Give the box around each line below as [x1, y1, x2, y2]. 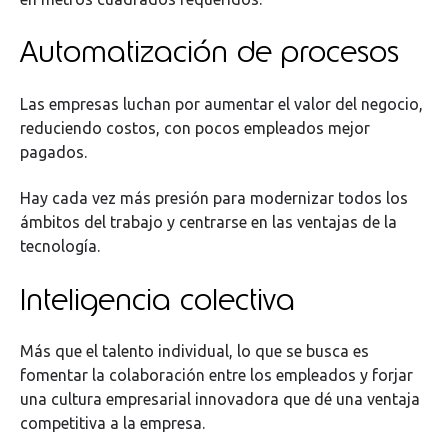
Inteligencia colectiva [20, 278, 295, 319]
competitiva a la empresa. [20, 413, 205, 432]
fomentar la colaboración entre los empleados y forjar [20, 365, 413, 384]
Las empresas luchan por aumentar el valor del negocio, [20, 94, 423, 113]
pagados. [20, 142, 87, 161]
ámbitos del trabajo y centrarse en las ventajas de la [20, 213, 397, 232]
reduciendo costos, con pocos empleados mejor [20, 118, 370, 137]
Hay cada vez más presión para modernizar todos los [20, 189, 408, 208]
